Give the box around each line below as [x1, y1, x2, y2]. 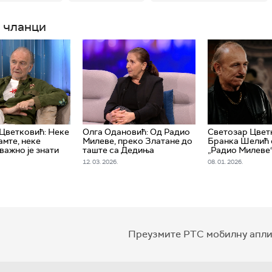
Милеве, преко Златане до [82, 135, 192, 146]
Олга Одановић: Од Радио [82, 126, 190, 137]
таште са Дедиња [82, 144, 154, 155]
